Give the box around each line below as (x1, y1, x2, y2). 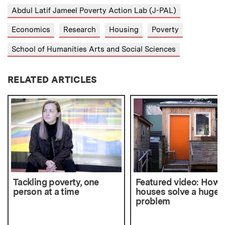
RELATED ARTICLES (8, 74, 97, 85)
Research (63, 25, 96, 35)
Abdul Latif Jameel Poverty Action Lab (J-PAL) (12, 6, 176, 15)
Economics (12, 25, 50, 35)
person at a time (13, 186, 79, 197)
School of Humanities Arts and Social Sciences (12, 44, 176, 54)
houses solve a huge (135, 186, 219, 197)
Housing (109, 25, 139, 35)
